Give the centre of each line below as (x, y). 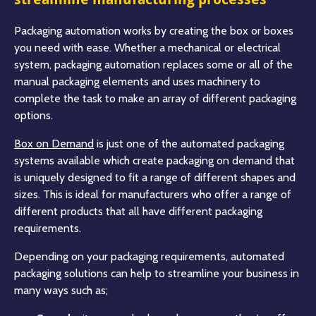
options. (34, 116)
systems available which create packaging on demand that (154, 161)
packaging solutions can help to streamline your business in (157, 274)
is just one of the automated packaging (189, 144)
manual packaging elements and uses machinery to (137, 82)
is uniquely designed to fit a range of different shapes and (155, 178)
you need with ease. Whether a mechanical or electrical (147, 48)
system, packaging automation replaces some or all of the (153, 65)
